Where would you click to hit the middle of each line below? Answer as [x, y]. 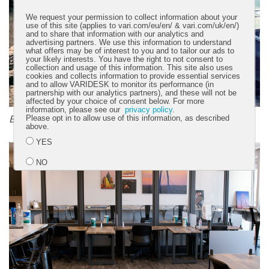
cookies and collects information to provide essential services [133, 76]
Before [23, 119]
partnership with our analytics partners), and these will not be [131, 93]
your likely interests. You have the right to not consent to [125, 59]
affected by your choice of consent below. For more [115, 101]
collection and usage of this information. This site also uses [130, 68]
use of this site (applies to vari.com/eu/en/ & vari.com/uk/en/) [133, 26]
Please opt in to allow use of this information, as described [128, 118]
